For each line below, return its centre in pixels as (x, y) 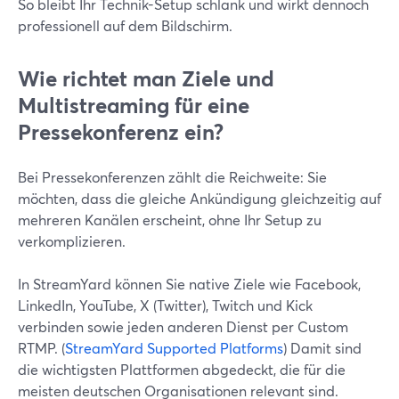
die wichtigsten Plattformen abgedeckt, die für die (182, 369)
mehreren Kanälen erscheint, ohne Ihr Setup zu (170, 220)
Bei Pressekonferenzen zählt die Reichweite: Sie (172, 177)
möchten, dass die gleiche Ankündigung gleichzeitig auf (199, 198)
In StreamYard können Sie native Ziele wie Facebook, (189, 284)
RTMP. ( (41, 348)
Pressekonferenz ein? (121, 132)
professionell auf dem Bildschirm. (125, 25)
